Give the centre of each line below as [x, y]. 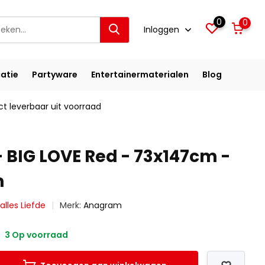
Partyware [54, 75]
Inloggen [162, 29]
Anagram [103, 205]
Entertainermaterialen [140, 75]
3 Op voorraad [36, 235]
